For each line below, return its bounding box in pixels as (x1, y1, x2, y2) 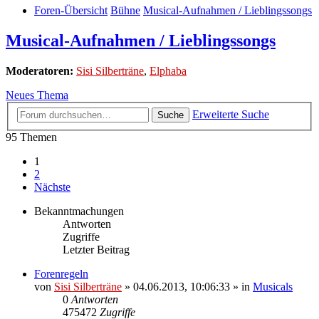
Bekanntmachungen (34, 204, 124, 217)
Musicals (253, 280, 293, 293)
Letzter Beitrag (63, 243, 130, 256)
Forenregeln (34, 267, 88, 280)
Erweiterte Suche (192, 108, 269, 120)
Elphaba (150, 65, 187, 78)
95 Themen (6, 130, 57, 143)
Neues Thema (6, 89, 68, 102)
